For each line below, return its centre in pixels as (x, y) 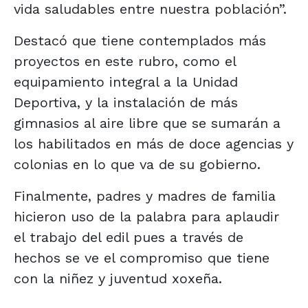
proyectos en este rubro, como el (125, 61)
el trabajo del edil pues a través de (129, 237)
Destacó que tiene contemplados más (140, 40)
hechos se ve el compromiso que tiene (142, 257)
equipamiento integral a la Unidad (126, 81)
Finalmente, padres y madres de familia (145, 196)
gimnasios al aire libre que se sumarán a (147, 123)
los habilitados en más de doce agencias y (154, 143)
